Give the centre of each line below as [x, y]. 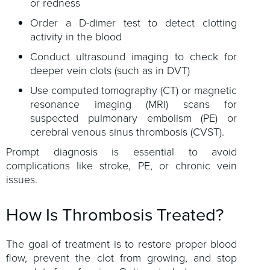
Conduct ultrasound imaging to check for [134, 57]
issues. [22, 180]
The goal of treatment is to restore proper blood [122, 244]
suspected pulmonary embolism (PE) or [134, 118]
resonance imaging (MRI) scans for [134, 105]
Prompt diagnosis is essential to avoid [122, 152]
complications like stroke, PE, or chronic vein [122, 166]
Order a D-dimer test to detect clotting [134, 23]
